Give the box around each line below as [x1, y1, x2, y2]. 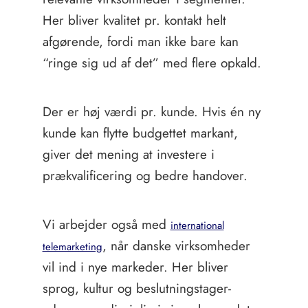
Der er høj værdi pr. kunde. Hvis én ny [42, 102, 261, 121]
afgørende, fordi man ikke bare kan [42, 32, 239, 51]
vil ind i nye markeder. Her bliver [42, 258, 228, 276]
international [170, 218, 224, 233]
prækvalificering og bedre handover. [42, 166, 247, 185]
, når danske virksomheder [102, 236, 250, 255]
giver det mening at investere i [42, 145, 214, 164]
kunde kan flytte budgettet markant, [42, 124, 238, 142]
